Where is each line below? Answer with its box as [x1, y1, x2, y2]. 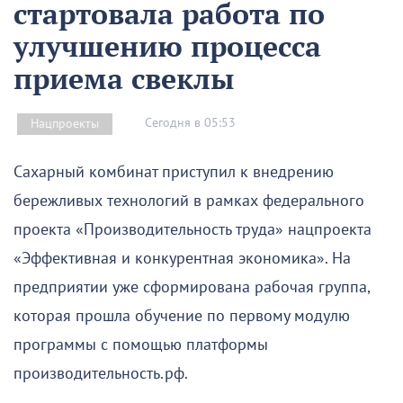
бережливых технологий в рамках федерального [13, 191, 364, 210]
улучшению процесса [13, 26, 321, 65]
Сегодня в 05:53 [145, 115, 236, 131]
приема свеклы [13, 58, 235, 97]
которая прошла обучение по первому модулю [13, 306, 350, 326]
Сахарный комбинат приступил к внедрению [13, 162, 334, 182]
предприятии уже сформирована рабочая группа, [13, 277, 370, 297]
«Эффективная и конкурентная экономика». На [13, 248, 351, 268]
